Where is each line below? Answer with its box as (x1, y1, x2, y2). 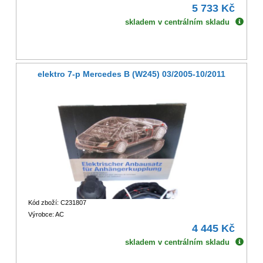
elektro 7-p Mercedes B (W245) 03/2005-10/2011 (38, 69, 225, 79)
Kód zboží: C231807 (28, 198, 86, 206)
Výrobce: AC (28, 210, 64, 218)
